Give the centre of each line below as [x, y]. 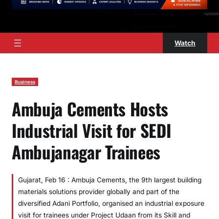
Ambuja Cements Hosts [90, 108]
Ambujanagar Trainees [86, 151]
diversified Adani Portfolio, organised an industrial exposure [111, 203]
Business [25, 82]
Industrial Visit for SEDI [91, 130]
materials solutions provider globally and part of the [99, 191]
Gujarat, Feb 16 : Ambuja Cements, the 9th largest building [110, 180]
